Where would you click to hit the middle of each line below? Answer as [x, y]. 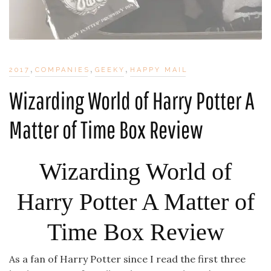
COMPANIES [63, 70]
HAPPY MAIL [159, 70]
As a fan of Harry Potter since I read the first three [127, 259]
